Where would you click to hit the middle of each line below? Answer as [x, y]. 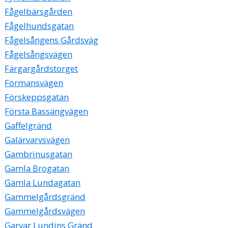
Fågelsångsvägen [39, 54]
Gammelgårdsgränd [45, 197]
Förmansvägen [34, 83]
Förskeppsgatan [37, 97]
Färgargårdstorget [41, 69]
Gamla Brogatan [37, 168]
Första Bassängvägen [47, 111]
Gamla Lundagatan [43, 183]
